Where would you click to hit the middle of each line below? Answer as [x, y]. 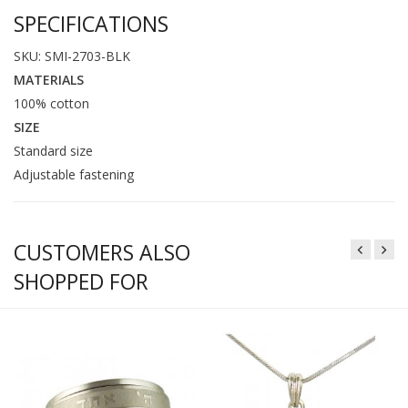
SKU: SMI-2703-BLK [72, 56]
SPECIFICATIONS [91, 23]
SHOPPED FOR [81, 281]
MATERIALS [49, 79]
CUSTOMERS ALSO [102, 252]
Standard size [53, 150]
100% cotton [51, 103]
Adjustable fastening [74, 174]
